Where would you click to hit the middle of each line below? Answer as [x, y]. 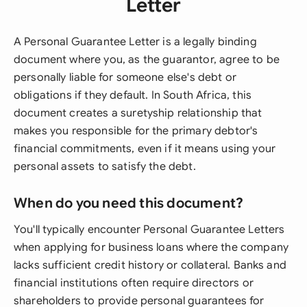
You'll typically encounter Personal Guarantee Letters [149, 230]
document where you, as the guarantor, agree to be [147, 60]
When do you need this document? [129, 203]
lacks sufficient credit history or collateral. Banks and [150, 265]
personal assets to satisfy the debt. [105, 167]
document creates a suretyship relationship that [138, 113]
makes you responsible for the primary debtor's [136, 131]
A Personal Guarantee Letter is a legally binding [135, 42]
